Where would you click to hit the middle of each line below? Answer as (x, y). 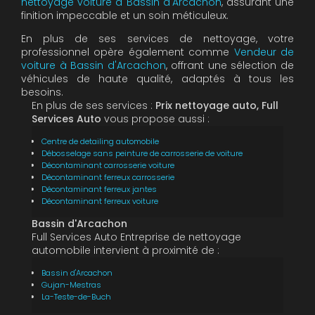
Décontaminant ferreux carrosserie (108, 177)
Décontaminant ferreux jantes (99, 189)
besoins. (42, 92)
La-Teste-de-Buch (76, 296)
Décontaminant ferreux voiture (100, 201)
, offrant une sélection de (230, 65)
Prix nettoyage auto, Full (217, 105)
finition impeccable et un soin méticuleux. (125, 15)
